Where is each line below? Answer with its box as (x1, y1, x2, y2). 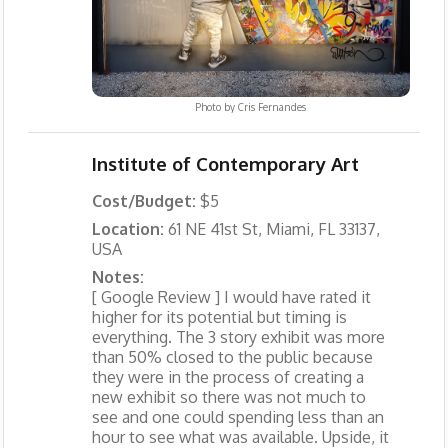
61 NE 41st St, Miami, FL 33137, (167, 219, 380, 240)
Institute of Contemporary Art (91, 152, 359, 176)
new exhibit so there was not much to (91, 387, 366, 408)
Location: (91, 219, 168, 240)
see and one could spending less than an (91, 407, 384, 428)
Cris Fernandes (238, 101, 307, 114)
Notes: (91, 267, 144, 288)
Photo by (195, 101, 239, 114)
